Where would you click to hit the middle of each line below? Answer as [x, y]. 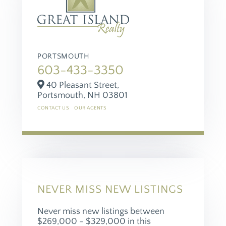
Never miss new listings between [101, 211]
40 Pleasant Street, [82, 85]
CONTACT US [53, 108]
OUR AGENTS [90, 108]
